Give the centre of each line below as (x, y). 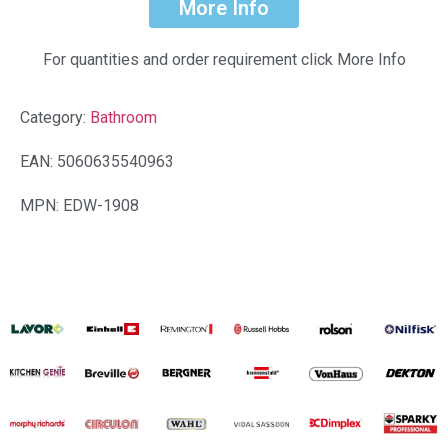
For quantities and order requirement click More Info (224, 60)
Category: (55, 118)
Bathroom (123, 118)
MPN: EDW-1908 (79, 206)
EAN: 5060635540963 (97, 162)
